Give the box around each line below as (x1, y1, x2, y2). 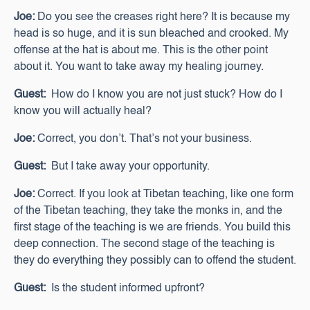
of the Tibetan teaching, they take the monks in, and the (14, 206, 282, 217)
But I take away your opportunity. (46, 161, 210, 172)
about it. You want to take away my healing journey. (14, 62, 264, 73)
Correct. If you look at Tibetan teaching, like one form (35, 189, 293, 200)
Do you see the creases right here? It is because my (35, 12, 290, 23)
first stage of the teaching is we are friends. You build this (14, 222, 291, 233)
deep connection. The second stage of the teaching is (14, 239, 275, 250)
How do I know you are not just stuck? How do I (46, 89, 282, 100)
